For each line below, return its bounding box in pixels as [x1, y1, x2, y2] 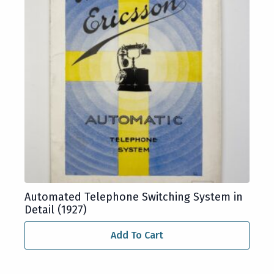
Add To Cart [111, 229, 163, 242]
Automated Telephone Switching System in [24, 190, 243, 204]
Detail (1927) [24, 203, 87, 217]
